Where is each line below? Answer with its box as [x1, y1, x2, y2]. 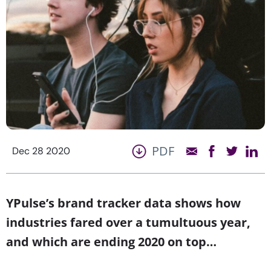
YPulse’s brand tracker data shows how [6, 194, 241, 211]
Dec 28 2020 [12, 144, 70, 157]
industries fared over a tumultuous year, [6, 214, 250, 230]
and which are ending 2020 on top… [6, 233, 217, 250]
